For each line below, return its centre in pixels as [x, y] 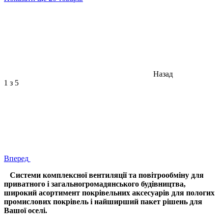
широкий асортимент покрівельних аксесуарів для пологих [109, 192]
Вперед [16, 158]
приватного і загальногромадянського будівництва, [95, 184]
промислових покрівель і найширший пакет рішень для [103, 201]
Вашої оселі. [26, 210]
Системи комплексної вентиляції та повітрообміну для [104, 175]
